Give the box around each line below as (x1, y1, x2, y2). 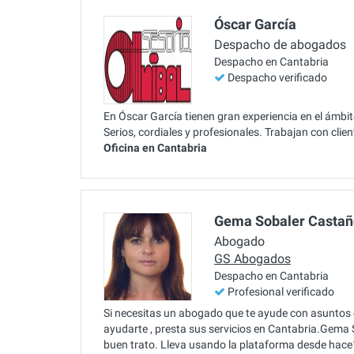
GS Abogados (214, 251, 291, 267)
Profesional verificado (228, 285, 334, 299)
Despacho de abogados (214, 37, 346, 53)
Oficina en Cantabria (104, 141, 207, 154)
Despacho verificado (228, 71, 327, 85)
